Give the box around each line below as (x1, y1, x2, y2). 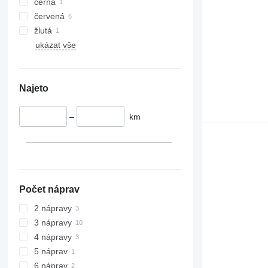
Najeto (19, 83, 48, 93)
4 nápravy (33, 232, 72, 242)
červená (33, 11, 65, 21)
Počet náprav (19, 184, 80, 195)
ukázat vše (35, 39, 76, 50)
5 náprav (33, 246, 68, 257)
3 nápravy (33, 218, 72, 228)
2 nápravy (33, 203, 72, 214)
